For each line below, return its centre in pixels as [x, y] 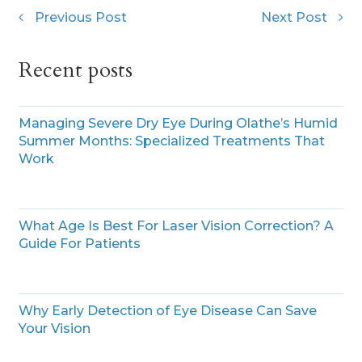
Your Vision [54, 328]
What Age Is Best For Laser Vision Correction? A [176, 225]
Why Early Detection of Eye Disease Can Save [167, 310]
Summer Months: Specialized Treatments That [171, 141]
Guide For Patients [79, 243]
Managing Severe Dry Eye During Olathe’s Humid [178, 123]
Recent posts [75, 69]
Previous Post [80, 17]
